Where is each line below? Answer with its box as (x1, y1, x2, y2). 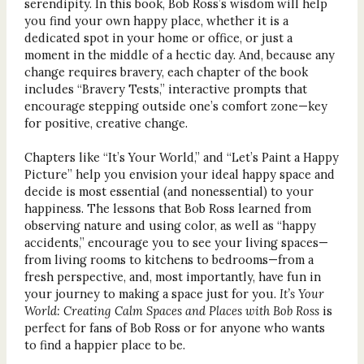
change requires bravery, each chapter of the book (24, 63, 308, 80)
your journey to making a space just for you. (24, 285, 279, 301)
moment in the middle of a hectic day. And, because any (24, 46, 335, 63)
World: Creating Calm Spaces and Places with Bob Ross (24, 302, 319, 318)
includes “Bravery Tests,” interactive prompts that (24, 80, 307, 97)
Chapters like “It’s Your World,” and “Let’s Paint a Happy (24, 149, 339, 165)
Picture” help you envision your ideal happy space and (24, 166, 335, 182)
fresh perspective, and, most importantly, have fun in (24, 268, 321, 284)
